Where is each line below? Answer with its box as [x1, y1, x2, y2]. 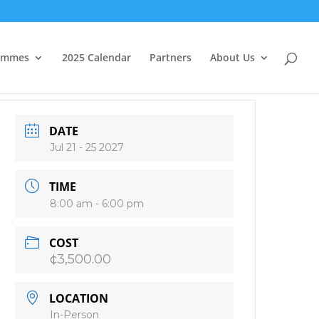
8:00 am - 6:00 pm [50, 197, 145, 210]
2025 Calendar [62, 51, 131, 64]
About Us [210, 51, 255, 64]
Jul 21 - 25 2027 [50, 141, 125, 154]
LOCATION [49, 291, 109, 306]
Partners [150, 51, 192, 64]
